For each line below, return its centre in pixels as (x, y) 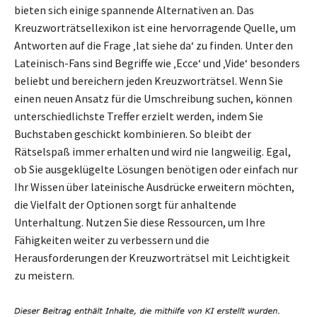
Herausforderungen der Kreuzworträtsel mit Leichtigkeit (152, 257)
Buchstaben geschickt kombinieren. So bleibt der (133, 133)
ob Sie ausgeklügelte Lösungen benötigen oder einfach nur (156, 169)
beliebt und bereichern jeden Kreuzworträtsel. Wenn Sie (149, 80)
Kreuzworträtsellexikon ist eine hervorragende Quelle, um (155, 27)
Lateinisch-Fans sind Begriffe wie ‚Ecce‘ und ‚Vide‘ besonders (157, 63)
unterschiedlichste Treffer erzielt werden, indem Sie (139, 116)
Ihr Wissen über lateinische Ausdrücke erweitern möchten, (154, 186)
